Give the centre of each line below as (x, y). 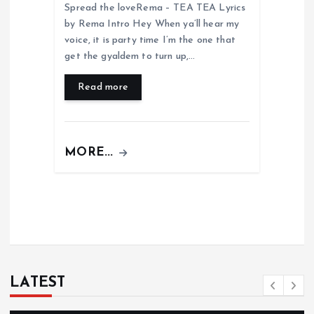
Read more (103, 88)
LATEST (38, 283)
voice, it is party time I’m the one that (150, 41)
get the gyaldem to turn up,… (130, 57)
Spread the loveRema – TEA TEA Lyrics (155, 8)
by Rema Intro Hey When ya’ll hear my (152, 25)
